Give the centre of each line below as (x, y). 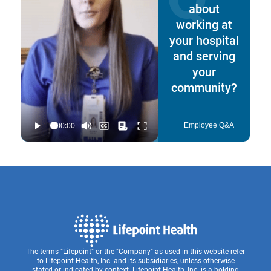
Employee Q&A (209, 125)
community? (204, 87)
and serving (204, 55)
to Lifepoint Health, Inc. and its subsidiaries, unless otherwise (135, 260)
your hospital (204, 40)
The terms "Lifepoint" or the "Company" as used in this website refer (135, 251)
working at (204, 24)
